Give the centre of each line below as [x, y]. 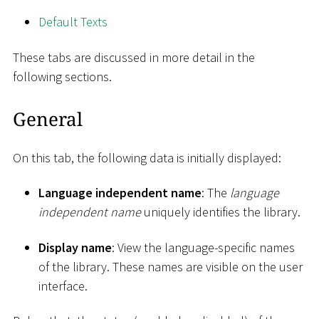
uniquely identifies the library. [221, 212]
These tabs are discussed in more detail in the [134, 57]
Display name [75, 247]
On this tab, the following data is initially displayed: [147, 157]
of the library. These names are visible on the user [171, 266]
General [48, 119]
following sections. [62, 76]
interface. [63, 286]
